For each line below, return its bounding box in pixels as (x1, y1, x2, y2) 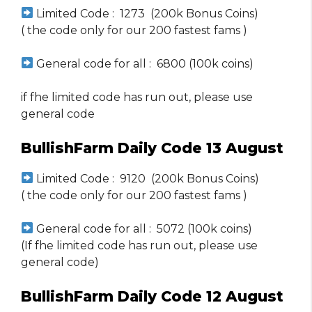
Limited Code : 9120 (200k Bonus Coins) (33, 171, 260, 185)
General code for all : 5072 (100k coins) (33, 221, 253, 235)
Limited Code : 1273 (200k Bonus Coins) (33, 6, 259, 20)
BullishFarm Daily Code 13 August (21, 139, 283, 157)
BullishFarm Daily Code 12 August (21, 287, 283, 305)
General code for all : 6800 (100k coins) (33, 56, 254, 70)
